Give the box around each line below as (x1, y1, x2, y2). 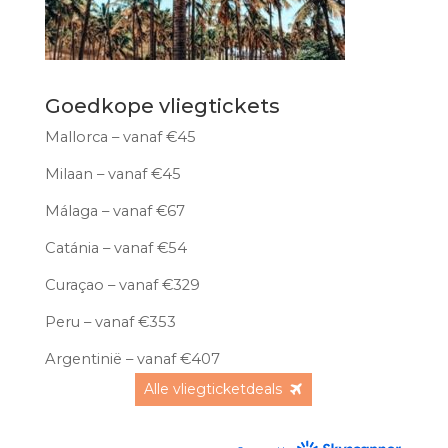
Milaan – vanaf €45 (44, 164, 181, 183)
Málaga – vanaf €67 (44, 201, 185, 220)
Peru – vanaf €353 (44, 312, 180, 331)
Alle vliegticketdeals (144, 379, 283, 398)
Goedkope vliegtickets (44, 93, 280, 118)
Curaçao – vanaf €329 (44, 275, 200, 294)
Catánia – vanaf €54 (44, 238, 187, 257)
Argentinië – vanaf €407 (44, 349, 220, 368)
